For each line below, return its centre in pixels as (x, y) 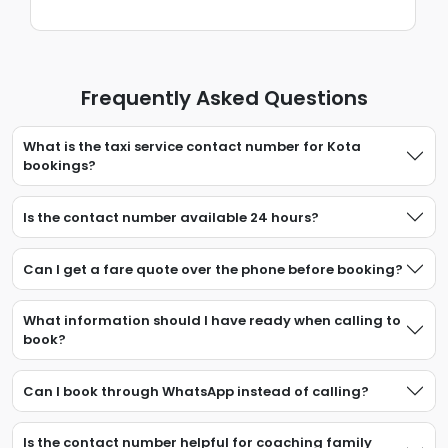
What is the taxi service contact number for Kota (192, 146)
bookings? (59, 165)
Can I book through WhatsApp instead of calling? (196, 391)
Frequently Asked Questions (224, 98)
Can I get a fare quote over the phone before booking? (213, 269)
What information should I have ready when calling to (212, 320)
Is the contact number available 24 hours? (171, 217)
